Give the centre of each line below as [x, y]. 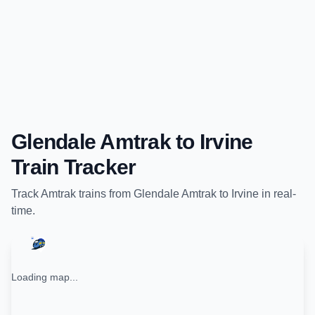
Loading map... [45, 277]
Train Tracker [74, 167]
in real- [277, 194]
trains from [105, 194]
